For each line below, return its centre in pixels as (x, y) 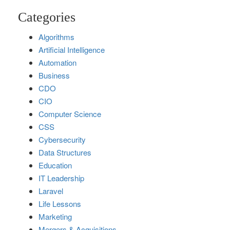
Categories (47, 17)
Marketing (55, 217)
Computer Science (70, 114)
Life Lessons (60, 204)
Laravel (51, 191)
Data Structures (65, 152)
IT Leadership (61, 178)
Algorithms (56, 37)
